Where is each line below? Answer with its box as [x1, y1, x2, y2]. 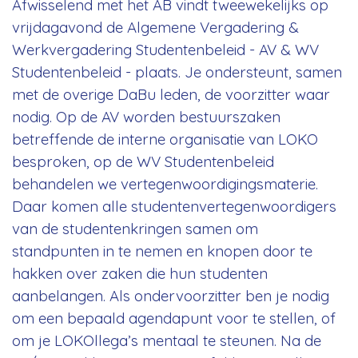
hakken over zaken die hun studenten [12, 263, 268, 283]
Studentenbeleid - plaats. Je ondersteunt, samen [12, 62, 342, 82]
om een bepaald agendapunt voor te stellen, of [12, 308, 336, 328]
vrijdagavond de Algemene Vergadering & [12, 17, 299, 37]
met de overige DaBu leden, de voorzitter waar [12, 84, 330, 104]
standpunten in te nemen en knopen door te [12, 241, 312, 261]
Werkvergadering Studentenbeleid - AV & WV [12, 39, 319, 59]
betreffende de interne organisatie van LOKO [12, 129, 318, 149]
